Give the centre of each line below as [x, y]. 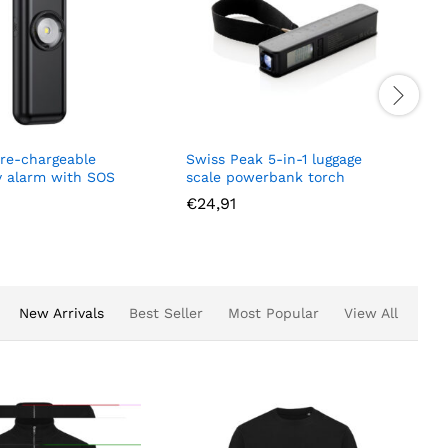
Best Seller [166, 312]
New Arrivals [61, 312]
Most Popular [273, 312]
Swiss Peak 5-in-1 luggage [274, 158]
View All [371, 312]
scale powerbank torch [265, 176]
